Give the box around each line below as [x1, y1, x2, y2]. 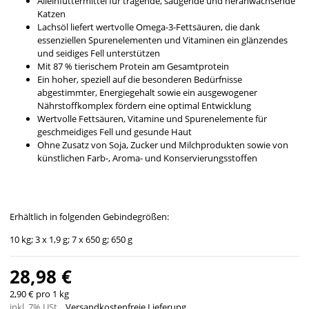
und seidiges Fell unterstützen [37, 47, 160, 60]
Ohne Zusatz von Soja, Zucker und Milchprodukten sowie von [37, 139, 288, 152]
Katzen [37, 8, 66, 21]
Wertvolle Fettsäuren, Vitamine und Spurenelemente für [37, 112, 267, 126]
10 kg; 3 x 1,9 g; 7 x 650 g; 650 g [10, 233, 132, 246]
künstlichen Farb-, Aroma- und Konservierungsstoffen [37, 152, 257, 165]
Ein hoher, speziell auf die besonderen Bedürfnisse [37, 73, 242, 86]
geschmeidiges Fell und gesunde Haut [37, 126, 198, 139]
